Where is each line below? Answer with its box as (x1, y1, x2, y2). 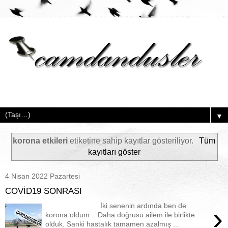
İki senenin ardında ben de (45, 201, 187, 210)
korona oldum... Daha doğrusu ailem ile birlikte (45, 210, 195, 219)
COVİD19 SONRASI (5, 185, 82, 196)
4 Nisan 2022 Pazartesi (5, 172, 80, 181)
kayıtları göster (88, 147, 140, 156)
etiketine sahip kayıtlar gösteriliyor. (68, 136, 196, 145)
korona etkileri (13, 136, 68, 145)
